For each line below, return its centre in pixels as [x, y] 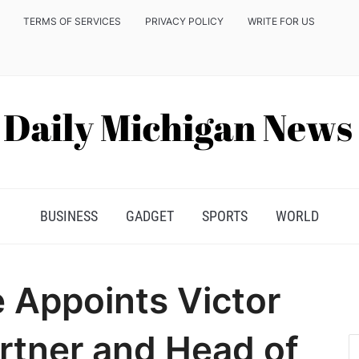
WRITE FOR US [281, 21]
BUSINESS [69, 216]
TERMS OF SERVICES [72, 21]
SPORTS [225, 216]
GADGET [150, 216]
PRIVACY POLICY [184, 21]
